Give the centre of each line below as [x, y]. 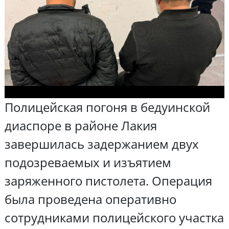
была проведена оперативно [90, 199]
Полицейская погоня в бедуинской [107, 107]
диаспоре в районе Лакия [81, 125]
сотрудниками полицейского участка [114, 217]
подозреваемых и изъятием [88, 162]
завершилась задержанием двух [101, 144]
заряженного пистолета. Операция [108, 180]
